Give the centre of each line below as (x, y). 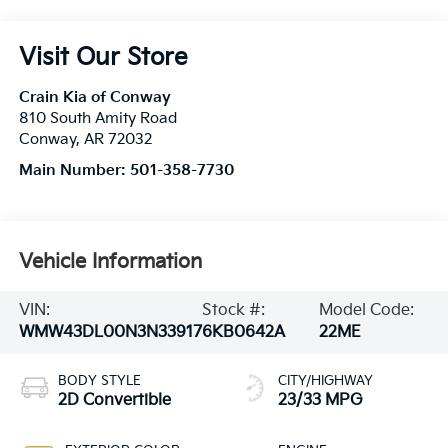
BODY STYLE (99, 381)
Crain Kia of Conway (94, 98)
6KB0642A (243, 333)
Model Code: (367, 311)
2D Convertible (114, 401)
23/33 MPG (320, 401)
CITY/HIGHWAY (325, 381)
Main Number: (74, 171)
